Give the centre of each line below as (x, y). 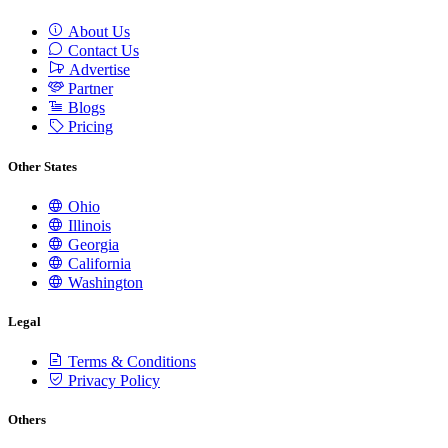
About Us (97, 32)
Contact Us (101, 51)
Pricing (88, 127)
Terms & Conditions (130, 362)
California (97, 263)
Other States (42, 166)
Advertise (97, 70)
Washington (103, 282)
